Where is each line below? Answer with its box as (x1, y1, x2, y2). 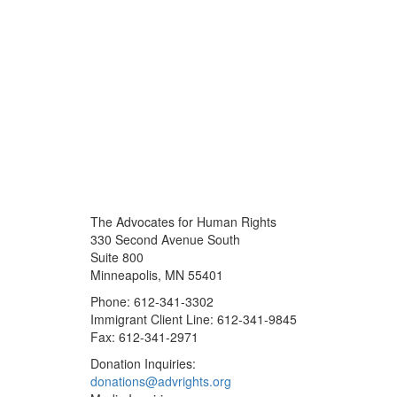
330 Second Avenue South (90, 230, 240, 249)
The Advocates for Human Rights (90, 213, 276, 231)
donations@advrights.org (90, 372, 231, 391)
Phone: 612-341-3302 (90, 292, 214, 311)
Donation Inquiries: (90, 354, 196, 373)
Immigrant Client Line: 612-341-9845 (90, 310, 297, 329)
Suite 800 (90, 248, 144, 267)
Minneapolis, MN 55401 (90, 266, 223, 284)
